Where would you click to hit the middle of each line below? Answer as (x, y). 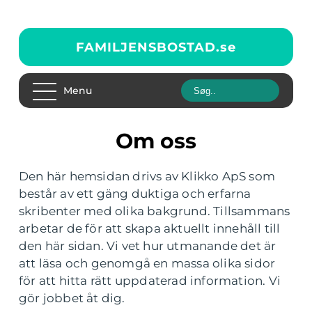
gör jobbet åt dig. (72, 298)
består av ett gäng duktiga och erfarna (135, 194)
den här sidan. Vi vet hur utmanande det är (148, 246)
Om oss (165, 141)
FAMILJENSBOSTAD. (148, 47)
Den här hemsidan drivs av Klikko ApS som (147, 176)
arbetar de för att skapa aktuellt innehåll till (150, 228)
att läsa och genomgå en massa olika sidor (147, 263)
